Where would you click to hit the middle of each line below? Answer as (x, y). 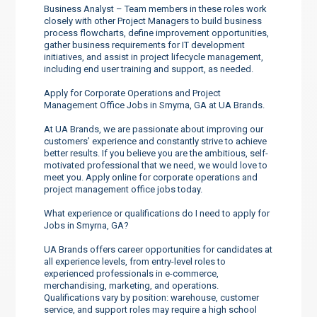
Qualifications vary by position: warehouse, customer (152, 297)
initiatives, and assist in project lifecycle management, (154, 57)
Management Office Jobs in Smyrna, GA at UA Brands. (155, 105)
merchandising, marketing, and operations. (132, 285)
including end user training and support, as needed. (149, 69)
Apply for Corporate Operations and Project (133, 93)
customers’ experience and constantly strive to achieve (156, 141)
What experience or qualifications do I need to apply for (157, 213)
